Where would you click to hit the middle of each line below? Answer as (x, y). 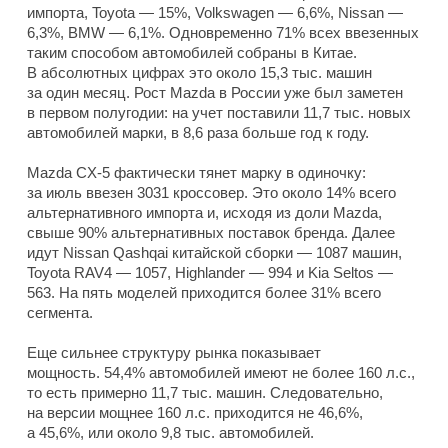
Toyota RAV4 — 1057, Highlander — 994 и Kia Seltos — (210, 273)
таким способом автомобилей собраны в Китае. (192, 53)
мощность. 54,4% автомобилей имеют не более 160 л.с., (221, 373)
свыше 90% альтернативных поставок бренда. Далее (211, 233)
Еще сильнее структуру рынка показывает (174, 353)
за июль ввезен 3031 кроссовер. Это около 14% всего (211, 193)
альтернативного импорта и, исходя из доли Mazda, (204, 213)
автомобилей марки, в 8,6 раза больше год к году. (198, 133)
